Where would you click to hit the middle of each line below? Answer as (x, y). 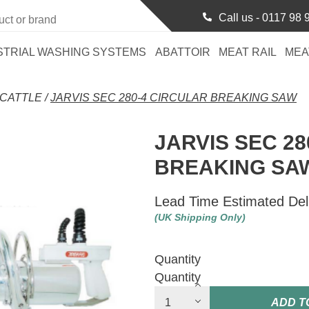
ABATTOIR (182, 52)
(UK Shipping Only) (200, 217)
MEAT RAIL (247, 52)
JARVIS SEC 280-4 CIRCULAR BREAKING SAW (173, 98)
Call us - (240, 18)
